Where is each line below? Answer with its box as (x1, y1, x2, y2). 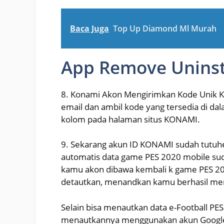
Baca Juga (70, 22, 109, 34)
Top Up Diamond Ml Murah (113, 22, 216, 34)
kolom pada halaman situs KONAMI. (61, 113, 200, 125)
